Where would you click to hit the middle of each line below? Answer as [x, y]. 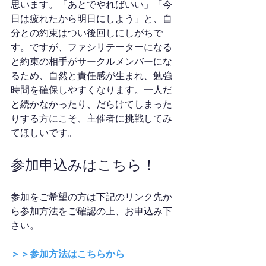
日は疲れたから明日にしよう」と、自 [91, 19]
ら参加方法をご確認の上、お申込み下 [91, 211]
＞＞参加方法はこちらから [68, 254]
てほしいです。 [44, 133]
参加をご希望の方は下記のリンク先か [91, 197]
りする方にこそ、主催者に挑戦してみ [91, 118]
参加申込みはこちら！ [83, 164]
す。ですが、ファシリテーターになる [91, 47]
